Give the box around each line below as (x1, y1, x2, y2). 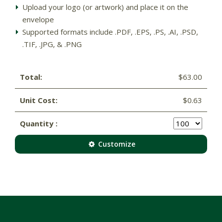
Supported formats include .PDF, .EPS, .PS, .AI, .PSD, (22, 26, 198, 37)
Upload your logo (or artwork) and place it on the (22, 1, 188, 12)
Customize (96, 139, 136, 149)
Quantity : (20, 118, 57, 128)
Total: (20, 71, 42, 82)
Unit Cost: (20, 95, 57, 105)
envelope (22, 14, 54, 24)
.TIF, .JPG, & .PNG (22, 39, 82, 49)
